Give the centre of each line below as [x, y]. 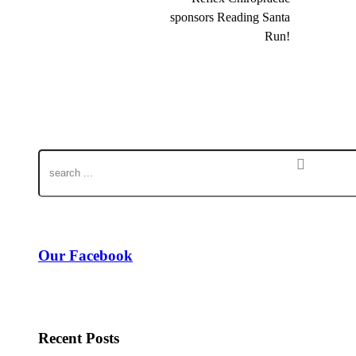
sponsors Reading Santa [230, 17]
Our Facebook [85, 256]
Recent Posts [79, 339]
